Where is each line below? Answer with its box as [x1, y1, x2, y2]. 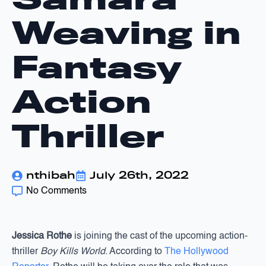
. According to [105, 247, 164, 256]
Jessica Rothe [12, 232, 74, 241]
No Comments [26, 186, 87, 196]
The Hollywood [164, 247, 229, 256]
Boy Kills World [40, 247, 105, 256]
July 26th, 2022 [90, 170, 189, 181]
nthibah [26, 170, 75, 181]
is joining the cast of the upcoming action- [74, 232, 248, 241]
